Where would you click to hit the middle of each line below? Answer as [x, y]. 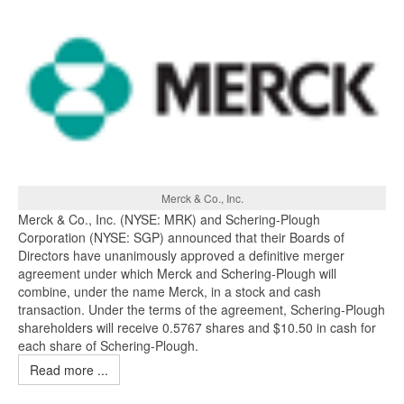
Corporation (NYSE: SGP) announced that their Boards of [181, 238]
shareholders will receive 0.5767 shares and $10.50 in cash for [197, 328]
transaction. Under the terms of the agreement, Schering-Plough [202, 310]
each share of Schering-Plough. [108, 346]
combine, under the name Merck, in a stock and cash [170, 292]
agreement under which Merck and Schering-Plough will [177, 274]
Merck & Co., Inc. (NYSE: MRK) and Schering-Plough [169, 220]
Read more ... [69, 370]
